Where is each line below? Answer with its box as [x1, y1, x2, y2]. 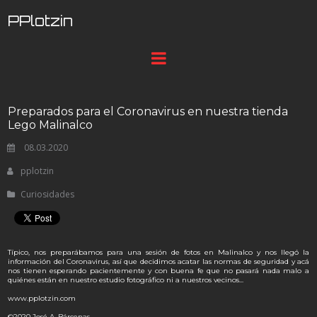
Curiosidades [21, 188, 74, 200]
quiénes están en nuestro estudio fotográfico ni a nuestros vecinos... [8, 275, 243, 284]
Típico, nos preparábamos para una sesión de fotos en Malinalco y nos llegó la [8, 248, 309, 257]
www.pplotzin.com [8, 294, 76, 303]
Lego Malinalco [8, 118, 93, 132]
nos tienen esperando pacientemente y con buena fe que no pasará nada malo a [8, 266, 309, 275]
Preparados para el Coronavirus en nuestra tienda [8, 105, 288, 118]
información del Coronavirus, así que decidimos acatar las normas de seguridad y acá [8, 257, 309, 266]
